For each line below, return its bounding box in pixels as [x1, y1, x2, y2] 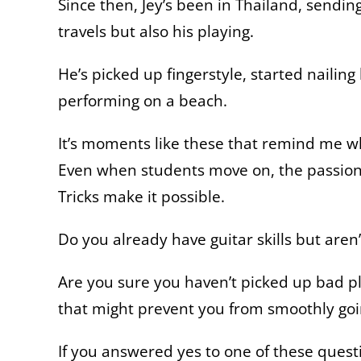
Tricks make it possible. [58, 185, 225, 206]
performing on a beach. [58, 89, 227, 110]
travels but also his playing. [58, 20, 254, 41]
